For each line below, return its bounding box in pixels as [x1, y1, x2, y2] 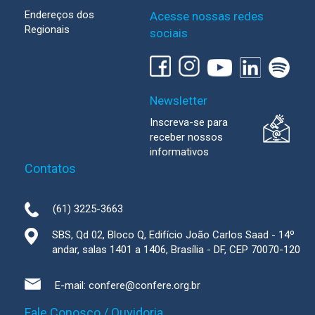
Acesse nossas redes [150, 9, 264, 24]
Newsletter [150, 94, 208, 108]
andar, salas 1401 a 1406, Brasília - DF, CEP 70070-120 [52, 243, 300, 257]
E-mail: [55, 279, 89, 292]
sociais [150, 26, 188, 41]
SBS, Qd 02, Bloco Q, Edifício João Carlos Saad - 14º [52, 229, 295, 242]
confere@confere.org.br [89, 279, 200, 292]
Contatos [25, 161, 76, 176]
